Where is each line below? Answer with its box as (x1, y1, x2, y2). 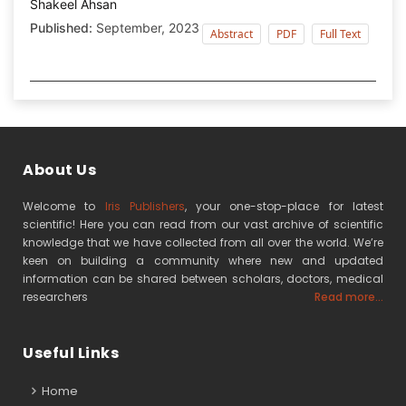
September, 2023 (92, 19, 199, 35)
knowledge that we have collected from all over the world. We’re (23, 234, 383, 250)
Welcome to (23, 198, 105, 214)
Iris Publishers (104, 198, 185, 214)
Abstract (210, 25, 253, 42)
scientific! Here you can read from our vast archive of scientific (23, 216, 383, 232)
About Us (23, 159, 96, 180)
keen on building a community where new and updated (23, 252, 383, 268)
